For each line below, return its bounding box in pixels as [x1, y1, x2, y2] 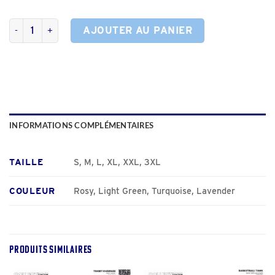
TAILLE [9, 156, 44, 167]
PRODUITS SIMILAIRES [9, 242, 93, 255]
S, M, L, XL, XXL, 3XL [74, 156, 161, 167]
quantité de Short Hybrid [9, 19, 111, 30]
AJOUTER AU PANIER [83, 24, 193, 36]
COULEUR [9, 185, 56, 196]
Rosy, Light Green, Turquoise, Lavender [74, 185, 236, 196]
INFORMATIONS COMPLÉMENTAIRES [9, 122, 154, 130]
